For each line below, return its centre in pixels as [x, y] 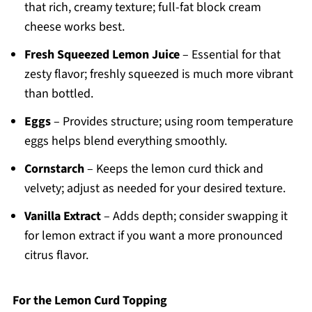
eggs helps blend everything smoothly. [125, 141]
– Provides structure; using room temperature [172, 122]
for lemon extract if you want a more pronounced [153, 236]
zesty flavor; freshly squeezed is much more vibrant [158, 75]
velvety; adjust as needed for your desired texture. [155, 189]
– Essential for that [230, 55]
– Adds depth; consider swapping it [194, 217]
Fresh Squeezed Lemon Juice [102, 55]
